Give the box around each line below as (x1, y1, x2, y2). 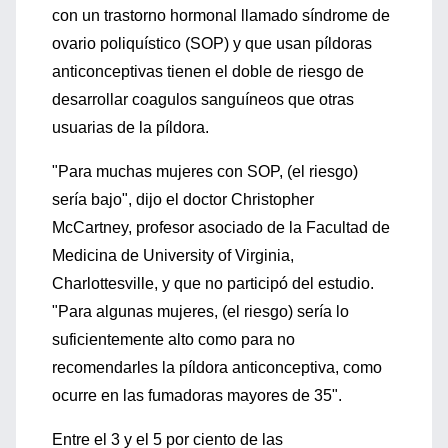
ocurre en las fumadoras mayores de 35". (52, 387, 342, 404)
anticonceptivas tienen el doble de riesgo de (52, 63, 364, 80)
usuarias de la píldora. (52, 119, 209, 136)
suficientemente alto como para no (52, 331, 295, 348)
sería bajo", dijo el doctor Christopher (52, 191, 314, 208)
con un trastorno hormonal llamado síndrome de (52, 7, 390, 24)
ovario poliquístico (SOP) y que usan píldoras (52, 35, 372, 52)
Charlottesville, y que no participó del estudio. (52, 275, 374, 292)
